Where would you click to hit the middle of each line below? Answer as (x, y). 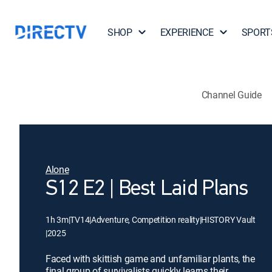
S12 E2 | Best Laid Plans (147, 189)
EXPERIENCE (187, 32)
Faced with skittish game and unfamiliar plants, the (150, 259)
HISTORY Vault (228, 219)
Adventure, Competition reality (145, 219)
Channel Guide (231, 94)
